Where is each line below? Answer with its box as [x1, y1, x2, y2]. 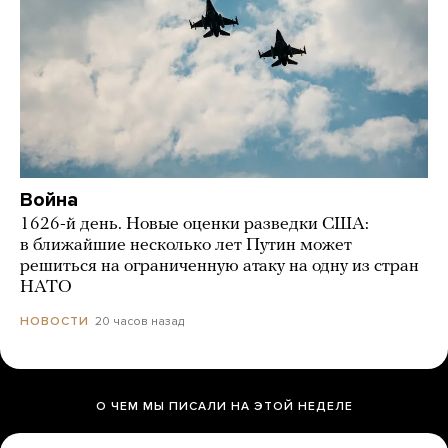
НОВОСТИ [20, 313, 89, 328]
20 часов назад [95, 313, 184, 328]
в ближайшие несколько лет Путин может [20, 235, 352, 255]
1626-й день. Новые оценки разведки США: [20, 214, 369, 234]
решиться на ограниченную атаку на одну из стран [20, 256, 419, 276]
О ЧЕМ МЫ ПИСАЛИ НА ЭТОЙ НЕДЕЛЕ [95, 398, 353, 413]
